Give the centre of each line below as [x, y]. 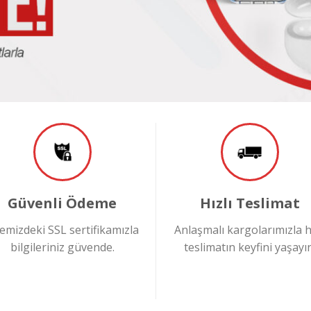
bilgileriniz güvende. [62, 247]
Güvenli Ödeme [62, 203]
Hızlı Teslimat [250, 203]
